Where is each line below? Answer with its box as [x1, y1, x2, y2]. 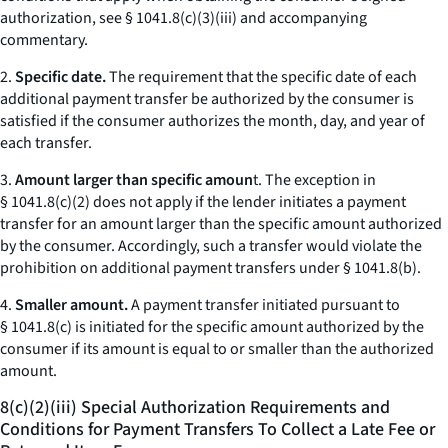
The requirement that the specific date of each [106, 66, 417, 88]
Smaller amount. [15, 294, 128, 316]
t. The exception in [253, 169, 376, 191]
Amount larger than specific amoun [15, 169, 253, 191]
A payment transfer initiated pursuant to [128, 294, 400, 316]
